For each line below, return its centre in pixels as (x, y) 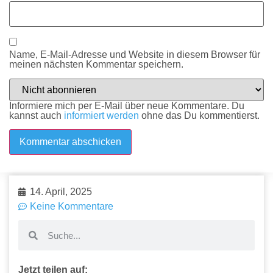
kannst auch (37, 115)
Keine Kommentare (72, 207)
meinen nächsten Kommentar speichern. (96, 65)
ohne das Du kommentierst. (199, 115)
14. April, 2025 (61, 192)
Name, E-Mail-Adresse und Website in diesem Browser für (135, 55)
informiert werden (101, 115)
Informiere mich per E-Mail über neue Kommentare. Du (127, 105)
